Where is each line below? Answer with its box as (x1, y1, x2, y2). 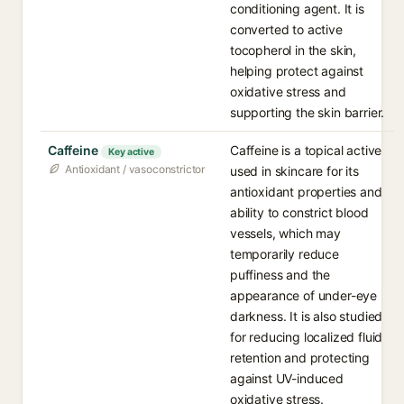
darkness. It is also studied (230, 308, 383, 324)
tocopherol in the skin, (230, 42, 357, 58)
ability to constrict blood (230, 205, 369, 220)
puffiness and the (230, 267, 331, 282)
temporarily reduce (230, 246, 339, 262)
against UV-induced (230, 371, 344, 386)
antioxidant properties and (230, 184, 382, 199)
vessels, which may (230, 225, 341, 241)
